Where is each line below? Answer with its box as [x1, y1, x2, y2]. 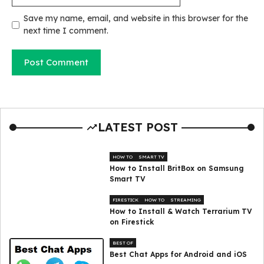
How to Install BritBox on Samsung [110, 164, 245, 173]
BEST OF [113, 240, 134, 246]
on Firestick [110, 217, 154, 227]
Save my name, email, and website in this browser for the [24, 13, 248, 24]
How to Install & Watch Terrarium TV [110, 207, 253, 216]
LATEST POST [98, 120, 178, 135]
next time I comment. [24, 25, 108, 37]
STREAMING [170, 197, 202, 203]
